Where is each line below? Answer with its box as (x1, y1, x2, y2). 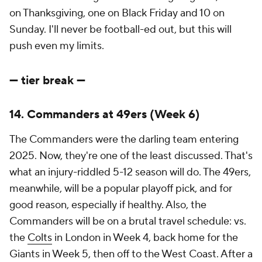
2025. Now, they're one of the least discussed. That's (9, 149, 253, 163)
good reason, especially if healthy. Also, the (9, 198, 206, 212)
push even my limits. (9, 39, 104, 53)
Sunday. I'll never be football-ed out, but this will (9, 23, 232, 36)
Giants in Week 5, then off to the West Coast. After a (9, 247, 253, 261)
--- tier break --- (9, 73, 85, 88)
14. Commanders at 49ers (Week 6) (9, 107, 200, 122)
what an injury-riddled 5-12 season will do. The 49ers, (9, 166, 251, 179)
